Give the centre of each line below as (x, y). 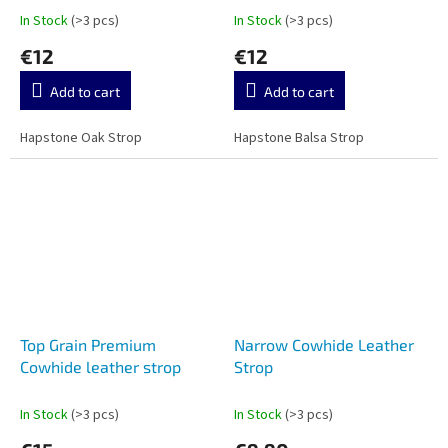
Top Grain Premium (88, 344)
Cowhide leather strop (100, 366)
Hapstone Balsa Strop (299, 138)
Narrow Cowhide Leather (324, 344)
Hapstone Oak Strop (81, 138)
